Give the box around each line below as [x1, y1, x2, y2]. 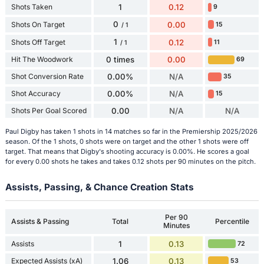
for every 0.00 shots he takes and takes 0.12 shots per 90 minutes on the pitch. [5, 157, 256, 166]
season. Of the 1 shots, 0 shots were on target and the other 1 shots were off [5, 137, 249, 146]
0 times [106, 55, 135, 65]
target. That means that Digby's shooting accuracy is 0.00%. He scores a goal [5, 147, 249, 156]
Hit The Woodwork [11, 55, 73, 64]
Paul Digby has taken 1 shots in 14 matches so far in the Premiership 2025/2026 [5, 127, 258, 136]
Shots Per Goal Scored [11, 105, 87, 115]
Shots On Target [11, 19, 65, 29]
